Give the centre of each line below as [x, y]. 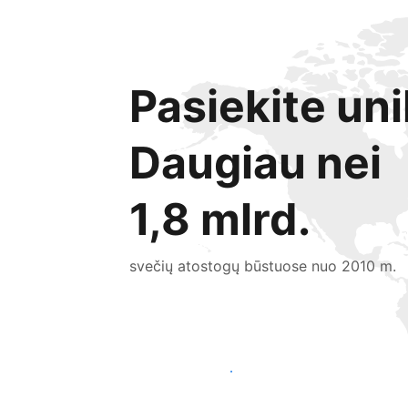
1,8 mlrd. [220, 219]
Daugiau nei [255, 163]
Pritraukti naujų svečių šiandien [231, 372]
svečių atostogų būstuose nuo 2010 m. [263, 266]
